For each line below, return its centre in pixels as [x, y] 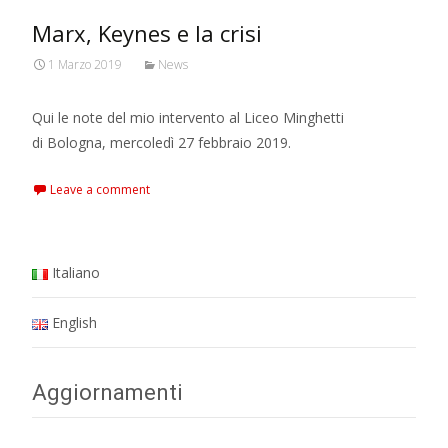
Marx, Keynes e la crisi [147, 33]
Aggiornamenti [107, 392]
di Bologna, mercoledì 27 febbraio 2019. [161, 142]
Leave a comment [100, 189]
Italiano [76, 272]
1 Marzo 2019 [85, 64]
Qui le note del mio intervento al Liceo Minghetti [188, 117]
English [75, 322]
